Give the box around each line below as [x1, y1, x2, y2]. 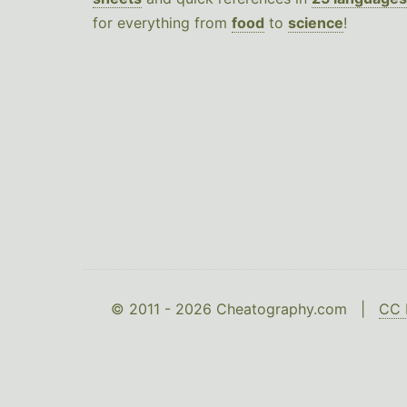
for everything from [93, 14, 232, 33]
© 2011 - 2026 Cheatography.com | [111, 300, 379, 319]
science [288, 14, 343, 33]
